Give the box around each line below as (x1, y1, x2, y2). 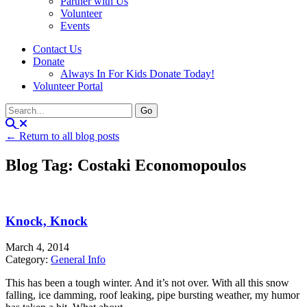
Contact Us (33, 43, 82, 55)
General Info (51, 254, 106, 266)
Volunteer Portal (33, 80, 103, 92)
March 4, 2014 (5, 241, 69, 254)
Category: (5, 254, 51, 266)
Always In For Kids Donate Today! (60, 68, 214, 79)
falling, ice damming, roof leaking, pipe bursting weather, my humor (5, 289, 299, 302)
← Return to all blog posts (5, 130, 119, 142)
